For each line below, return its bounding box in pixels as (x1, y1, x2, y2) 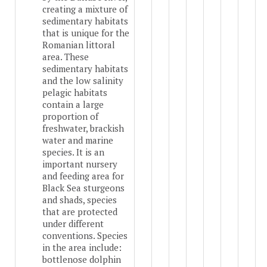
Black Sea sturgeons (42, 182, 125, 194)
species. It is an (42, 146, 104, 159)
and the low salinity (42, 74, 123, 87)
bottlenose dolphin (42, 253, 121, 266)
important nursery (42, 158, 117, 170)
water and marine (42, 134, 113, 147)
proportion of (42, 110, 98, 123)
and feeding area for (42, 170, 124, 182)
